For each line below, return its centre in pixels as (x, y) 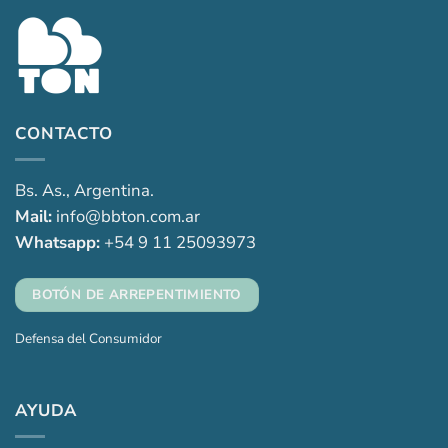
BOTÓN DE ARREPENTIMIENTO (137, 294)
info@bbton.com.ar (126, 216)
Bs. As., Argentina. (84, 190)
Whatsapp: (57, 242)
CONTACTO (64, 133)
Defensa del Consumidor (88, 339)
